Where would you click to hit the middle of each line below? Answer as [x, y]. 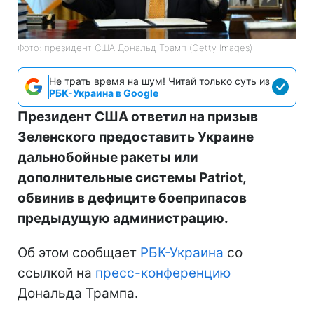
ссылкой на [56, 273]
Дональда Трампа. [78, 293]
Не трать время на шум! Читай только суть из [159, 81]
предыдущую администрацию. [123, 218]
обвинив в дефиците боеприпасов [132, 198]
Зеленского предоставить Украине [136, 137]
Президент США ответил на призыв [138, 116]
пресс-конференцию [163, 273]
